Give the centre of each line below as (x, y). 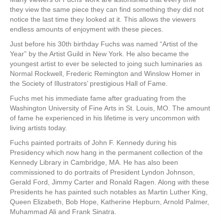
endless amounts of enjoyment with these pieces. (88, 29)
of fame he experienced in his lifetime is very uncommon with (105, 118)
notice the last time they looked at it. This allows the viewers (103, 19)
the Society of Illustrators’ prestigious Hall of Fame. (89, 83)
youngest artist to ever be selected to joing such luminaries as (106, 63)
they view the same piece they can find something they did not (107, 9)
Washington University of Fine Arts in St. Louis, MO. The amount (110, 108)
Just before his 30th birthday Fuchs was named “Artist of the (104, 44)
